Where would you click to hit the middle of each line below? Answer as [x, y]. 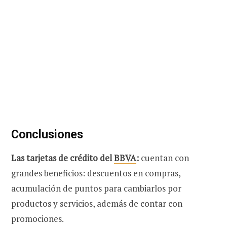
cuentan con [164, 158]
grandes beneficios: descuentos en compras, [96, 173]
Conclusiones [47, 135]
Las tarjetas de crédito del [63, 158]
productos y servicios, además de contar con [97, 203]
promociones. [37, 218]
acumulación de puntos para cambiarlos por [96, 188]
